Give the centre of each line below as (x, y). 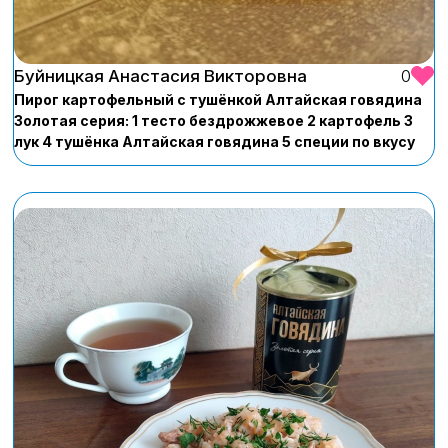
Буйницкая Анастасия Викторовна (160, 75)
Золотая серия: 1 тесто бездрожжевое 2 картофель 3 (213, 120)
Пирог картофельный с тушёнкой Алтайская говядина (218, 99)
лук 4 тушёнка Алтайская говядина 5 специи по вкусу (214, 141)
